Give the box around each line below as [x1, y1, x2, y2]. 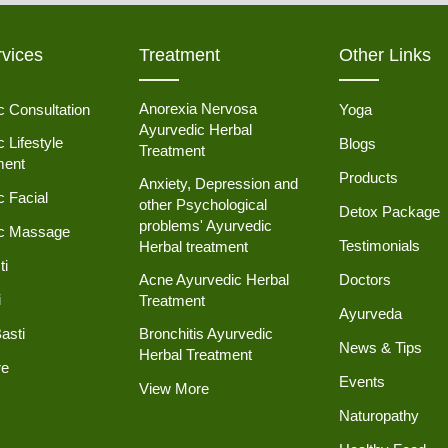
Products [339, 169, 398, 187]
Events [339, 373, 385, 391]
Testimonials [339, 237, 420, 255]
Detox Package [339, 203, 440, 221]
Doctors [339, 271, 391, 289]
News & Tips [339, 339, 422, 357]
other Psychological [139, 196, 267, 214]
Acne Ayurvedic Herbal [139, 271, 289, 289]
